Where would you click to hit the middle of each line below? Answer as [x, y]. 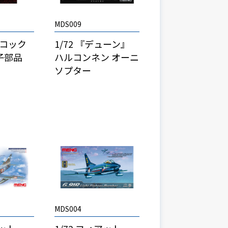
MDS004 [68, 209]
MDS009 [68, 24]
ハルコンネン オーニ [96, 57]
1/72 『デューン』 [92, 44]
